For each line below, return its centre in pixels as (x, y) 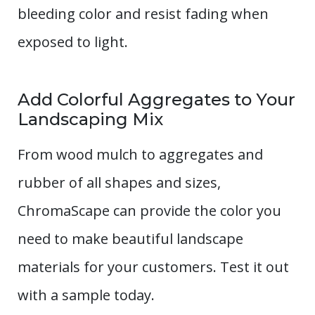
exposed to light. (73, 41)
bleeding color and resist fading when (143, 13)
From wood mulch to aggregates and (140, 154)
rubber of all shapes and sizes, (119, 182)
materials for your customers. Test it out (153, 266)
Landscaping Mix (90, 119)
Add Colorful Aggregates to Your (156, 99)
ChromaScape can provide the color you (149, 210)
